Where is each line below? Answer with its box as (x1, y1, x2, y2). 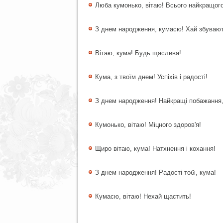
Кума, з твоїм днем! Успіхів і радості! (95, 73, 208, 81)
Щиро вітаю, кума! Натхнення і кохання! (95, 145, 216, 152)
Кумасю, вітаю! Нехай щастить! (95, 193, 191, 200)
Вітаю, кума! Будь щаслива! (95, 49, 181, 57)
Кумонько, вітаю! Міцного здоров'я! (95, 121, 201, 128)
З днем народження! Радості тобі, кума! (95, 169, 216, 176)
